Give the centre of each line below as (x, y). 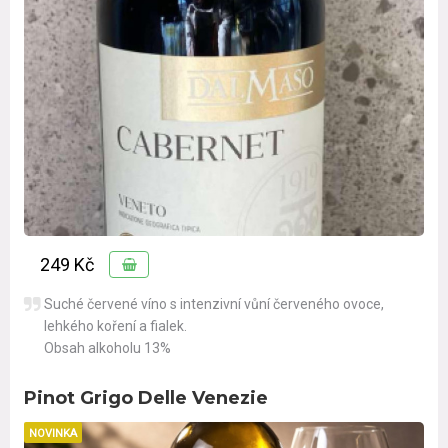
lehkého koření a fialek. (115, 325)
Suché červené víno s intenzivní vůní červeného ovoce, (214, 303)
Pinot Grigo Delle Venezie (146, 397)
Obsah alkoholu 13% (107, 347)
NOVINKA (53, 433)
